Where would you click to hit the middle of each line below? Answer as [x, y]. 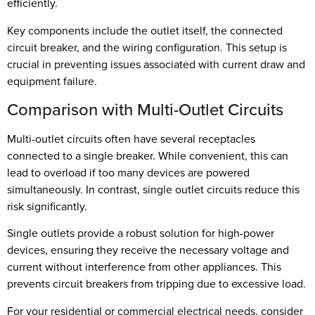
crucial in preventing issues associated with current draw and [156, 64]
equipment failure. [52, 81]
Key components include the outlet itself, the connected [145, 30]
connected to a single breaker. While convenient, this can [148, 156]
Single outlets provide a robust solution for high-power [141, 233]
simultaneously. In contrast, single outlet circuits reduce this [153, 190]
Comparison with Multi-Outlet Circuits [145, 110]
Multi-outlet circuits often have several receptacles [131, 139]
